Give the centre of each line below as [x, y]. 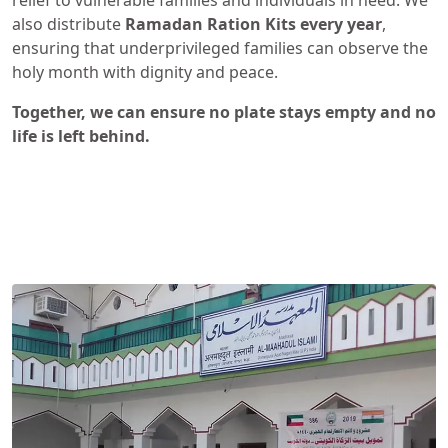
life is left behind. [81, 136]
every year [339, 24]
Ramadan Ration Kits [210, 24]
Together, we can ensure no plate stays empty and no [224, 112]
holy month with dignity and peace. [145, 72]
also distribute [68, 24]
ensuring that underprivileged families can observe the [220, 48]
